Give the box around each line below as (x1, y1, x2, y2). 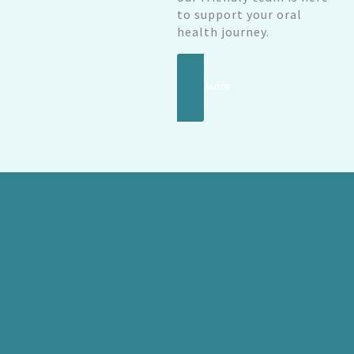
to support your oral (177, 6, 302, 22)
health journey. (177, 23, 269, 40)
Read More (177, 79, 230, 93)
